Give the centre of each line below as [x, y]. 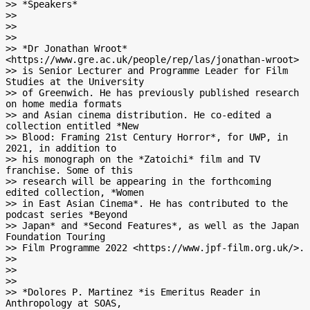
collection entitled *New [72, 126]
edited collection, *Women [75, 192]
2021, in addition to [61, 148]
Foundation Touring [55, 237]
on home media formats [64, 104]
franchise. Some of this [69, 170]
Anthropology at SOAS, [64, 303]
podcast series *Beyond [66, 215]
